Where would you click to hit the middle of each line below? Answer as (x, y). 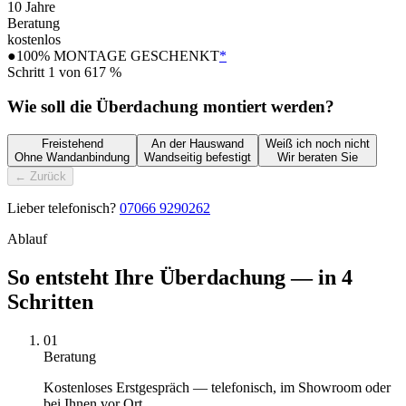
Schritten (50, 301)
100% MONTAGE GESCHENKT (118, 55)
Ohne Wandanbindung (72, 158)
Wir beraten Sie (318, 158)
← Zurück (40, 177)
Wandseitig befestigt (198, 158)
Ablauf (27, 239)
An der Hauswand (198, 144)
